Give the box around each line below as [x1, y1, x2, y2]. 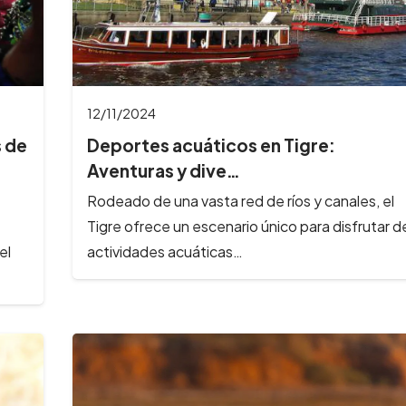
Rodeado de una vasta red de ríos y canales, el [86, 190, 394, 210]
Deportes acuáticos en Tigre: [86, 133, 335, 156]
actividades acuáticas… [86, 241, 243, 261]
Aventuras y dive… [86, 159, 240, 181]
